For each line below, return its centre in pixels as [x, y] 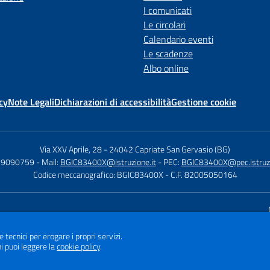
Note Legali [31, 102]
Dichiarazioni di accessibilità [113, 102]
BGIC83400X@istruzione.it [108, 162]
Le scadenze [168, 54]
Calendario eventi [178, 39]
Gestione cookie [204, 102]
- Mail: [48, 162]
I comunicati [168, 10]
